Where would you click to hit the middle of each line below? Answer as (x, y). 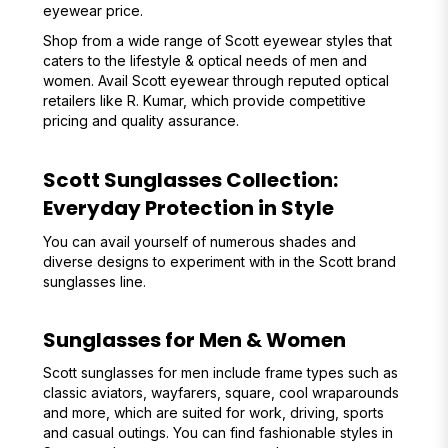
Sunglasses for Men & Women (196, 340)
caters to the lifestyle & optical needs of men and (204, 60)
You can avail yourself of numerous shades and (199, 241)
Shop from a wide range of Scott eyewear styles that (217, 40)
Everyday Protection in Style (190, 208)
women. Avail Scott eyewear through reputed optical (215, 80)
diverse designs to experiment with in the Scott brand (219, 261)
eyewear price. (92, 10)
